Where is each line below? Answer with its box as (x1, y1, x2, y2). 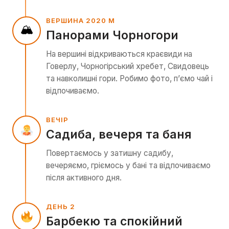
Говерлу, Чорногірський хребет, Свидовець (46, 61, 209, 71)
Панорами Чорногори (46, 28, 178, 42)
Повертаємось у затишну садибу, (46, 148, 173, 158)
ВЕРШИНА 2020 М (46, 16, 115, 25)
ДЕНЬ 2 (46, 202, 75, 211)
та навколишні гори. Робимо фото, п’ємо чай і (46, 73, 213, 83)
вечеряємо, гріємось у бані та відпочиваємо (46, 160, 211, 170)
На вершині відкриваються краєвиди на (46, 49, 192, 59)
